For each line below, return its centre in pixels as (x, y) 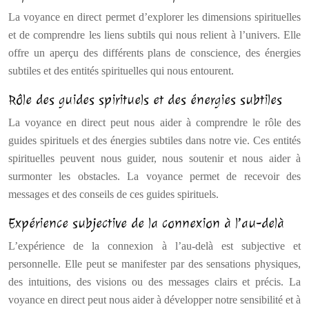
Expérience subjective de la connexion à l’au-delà (146, 223)
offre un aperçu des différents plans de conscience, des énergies (154, 53)
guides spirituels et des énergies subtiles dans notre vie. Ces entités (154, 140)
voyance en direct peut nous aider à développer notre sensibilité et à (154, 300)
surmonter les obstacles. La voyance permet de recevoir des (154, 176)
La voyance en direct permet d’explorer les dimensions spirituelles (154, 17)
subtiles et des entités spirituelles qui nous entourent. (121, 71)
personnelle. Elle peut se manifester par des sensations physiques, (154, 264)
